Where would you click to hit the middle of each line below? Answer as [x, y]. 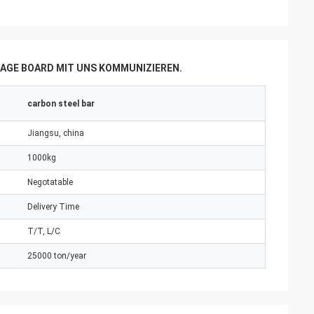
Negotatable [50, 182]
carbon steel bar [61, 104]
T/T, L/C [44, 231]
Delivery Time [53, 207]
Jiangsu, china [56, 133]
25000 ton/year [57, 256]
